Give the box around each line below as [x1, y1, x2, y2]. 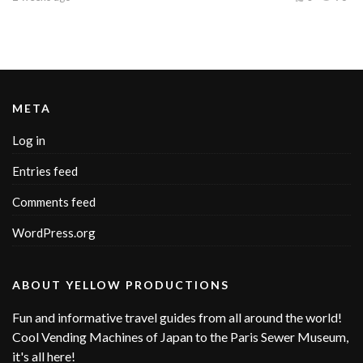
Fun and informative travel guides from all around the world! [12, 310, 342, 325]
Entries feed [12, 164, 78, 178]
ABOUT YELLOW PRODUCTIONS [12, 278, 229, 292]
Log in [12, 133, 45, 147]
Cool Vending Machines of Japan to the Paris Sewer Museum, [12, 329, 348, 344]
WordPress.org [12, 225, 96, 240]
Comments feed [12, 194, 96, 209]
